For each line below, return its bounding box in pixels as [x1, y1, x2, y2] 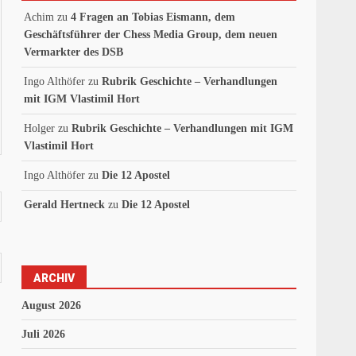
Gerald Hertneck [24, 198, 106, 211]
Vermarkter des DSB [24, 45, 124, 58]
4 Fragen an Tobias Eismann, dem [71, 10, 236, 23]
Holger [24, 122, 56, 134]
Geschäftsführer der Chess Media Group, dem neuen [24, 28, 278, 41]
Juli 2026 [21, 327, 66, 340]
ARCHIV [33, 271, 75, 284]
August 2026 [21, 299, 82, 311]
